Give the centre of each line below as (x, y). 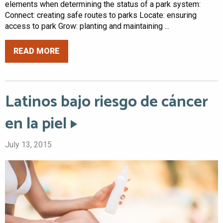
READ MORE (37, 51)
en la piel (36, 124)
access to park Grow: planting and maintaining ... (87, 26)
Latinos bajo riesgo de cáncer (107, 102)
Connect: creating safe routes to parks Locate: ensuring (101, 15)
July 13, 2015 (28, 144)
